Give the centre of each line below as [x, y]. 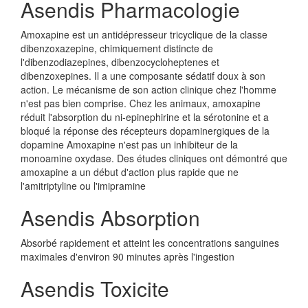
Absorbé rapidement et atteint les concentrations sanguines [150, 243]
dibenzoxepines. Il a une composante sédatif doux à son [143, 76]
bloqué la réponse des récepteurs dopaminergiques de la [145, 131]
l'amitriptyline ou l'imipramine [83, 186]
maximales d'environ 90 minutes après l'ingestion [128, 256]
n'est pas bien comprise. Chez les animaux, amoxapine [141, 103]
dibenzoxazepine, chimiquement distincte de [117, 48]
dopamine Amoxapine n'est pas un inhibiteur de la [129, 144]
